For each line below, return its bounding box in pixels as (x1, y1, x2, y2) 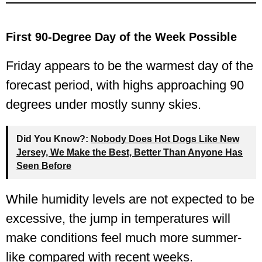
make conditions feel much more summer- (6, 230, 242, 246)
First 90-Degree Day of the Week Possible (6, 30, 237, 44)
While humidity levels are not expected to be (6, 192, 254, 207)
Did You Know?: (16, 134, 88, 144)
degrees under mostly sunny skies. (6, 97, 201, 112)
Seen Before (16, 161, 71, 171)
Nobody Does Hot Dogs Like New (91, 134, 239, 144)
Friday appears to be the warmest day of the (6, 58, 253, 74)
